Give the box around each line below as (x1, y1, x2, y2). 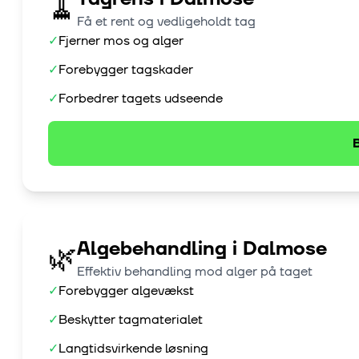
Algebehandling (77, 236, 227, 263)
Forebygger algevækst (58, 282, 194, 301)
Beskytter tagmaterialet (58, 311, 203, 329)
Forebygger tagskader (58, 61, 193, 79)
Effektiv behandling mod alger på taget (77, 263, 313, 281)
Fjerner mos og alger (58, 32, 184, 50)
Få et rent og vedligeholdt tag (77, 13, 256, 31)
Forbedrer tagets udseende (58, 90, 223, 108)
